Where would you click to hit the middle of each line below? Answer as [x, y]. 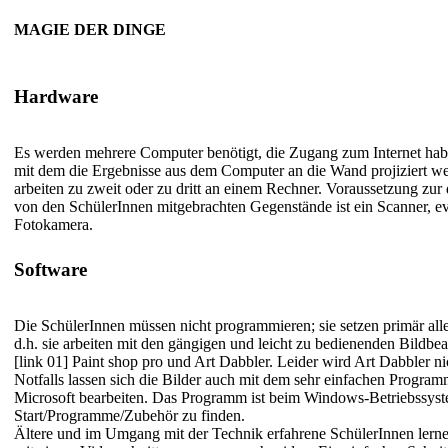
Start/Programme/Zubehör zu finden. [129, 416]
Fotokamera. [53, 225]
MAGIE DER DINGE [90, 30]
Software [50, 269]
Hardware [56, 96]
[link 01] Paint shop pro [88, 362]
